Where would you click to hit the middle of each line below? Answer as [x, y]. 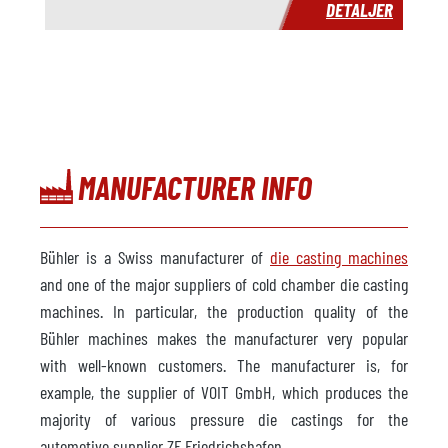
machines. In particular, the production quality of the [224, 310]
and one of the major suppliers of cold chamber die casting [224, 283]
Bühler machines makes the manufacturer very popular [224, 337]
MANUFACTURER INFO [195, 186]
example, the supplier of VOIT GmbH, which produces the [224, 391]
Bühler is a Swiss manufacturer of [155, 256]
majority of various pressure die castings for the [224, 418]
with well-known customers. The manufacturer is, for [224, 364]
